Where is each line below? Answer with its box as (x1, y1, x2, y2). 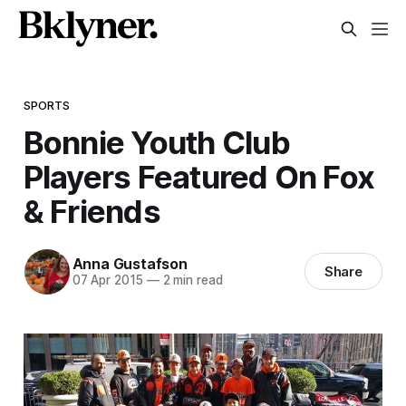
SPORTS (23, 97, 71, 112)
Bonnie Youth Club (23, 122, 290, 161)
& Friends (23, 191, 160, 230)
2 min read (159, 273, 223, 288)
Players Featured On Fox (23, 157, 375, 196)
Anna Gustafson (72, 255, 188, 274)
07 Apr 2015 (72, 273, 143, 288)
